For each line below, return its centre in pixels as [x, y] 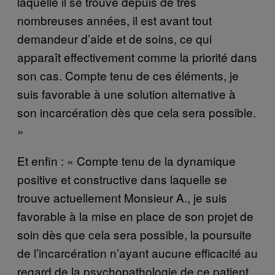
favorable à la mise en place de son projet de [135, 216]
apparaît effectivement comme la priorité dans [137, 57]
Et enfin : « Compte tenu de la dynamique [126, 161]
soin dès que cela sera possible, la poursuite [134, 234]
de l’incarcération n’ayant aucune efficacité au [137, 253]
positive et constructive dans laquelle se [122, 179]
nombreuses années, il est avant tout [114, 20]
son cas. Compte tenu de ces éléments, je [128, 76]
